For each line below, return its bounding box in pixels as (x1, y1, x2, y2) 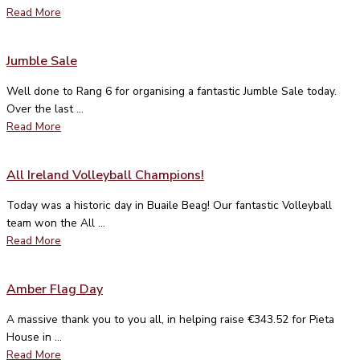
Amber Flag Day (6, 280, 103, 298)
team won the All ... (6, 215, 105, 231)
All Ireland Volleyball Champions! (6, 166, 204, 184)
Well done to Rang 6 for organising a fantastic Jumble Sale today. (6, 83, 337, 99)
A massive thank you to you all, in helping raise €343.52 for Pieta (6, 311, 334, 327)
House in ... (6, 329, 62, 345)
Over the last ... (6, 100, 84, 117)
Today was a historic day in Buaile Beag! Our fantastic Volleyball (6, 197, 332, 213)
